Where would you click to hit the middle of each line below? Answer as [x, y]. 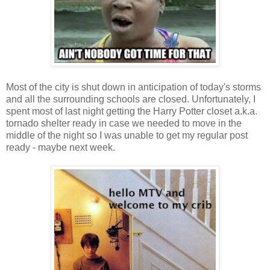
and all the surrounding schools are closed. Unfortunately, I [131, 99]
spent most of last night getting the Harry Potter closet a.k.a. [132, 111]
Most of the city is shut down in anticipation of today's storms [133, 87]
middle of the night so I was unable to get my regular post [127, 135]
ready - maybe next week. [62, 147]
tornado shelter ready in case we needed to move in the [124, 123]
